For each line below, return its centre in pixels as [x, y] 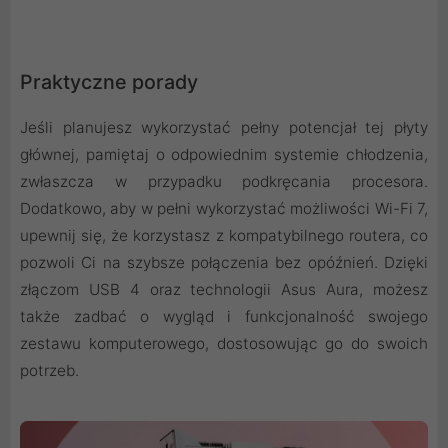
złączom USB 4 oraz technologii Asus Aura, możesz [224, 290]
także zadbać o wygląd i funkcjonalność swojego [224, 317]
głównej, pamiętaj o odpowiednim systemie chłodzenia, [224, 155]
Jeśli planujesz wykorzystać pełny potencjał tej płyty [224, 128]
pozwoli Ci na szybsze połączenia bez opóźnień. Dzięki [224, 263]
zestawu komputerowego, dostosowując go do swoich [224, 344]
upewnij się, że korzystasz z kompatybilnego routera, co [224, 236]
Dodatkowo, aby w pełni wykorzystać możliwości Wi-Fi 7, [224, 209]
